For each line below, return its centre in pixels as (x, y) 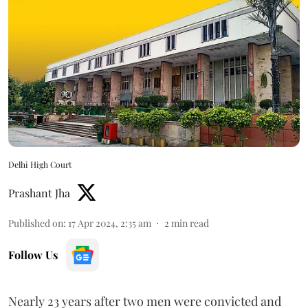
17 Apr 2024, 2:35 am (110, 223)
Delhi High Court (40, 164)
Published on (36, 223)
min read (190, 223)
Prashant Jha (39, 192)
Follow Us (33, 254)
